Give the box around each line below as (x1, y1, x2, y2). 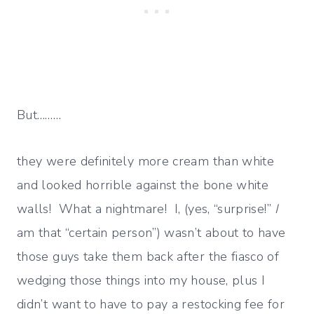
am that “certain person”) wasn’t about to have (17, 224, 286, 242)
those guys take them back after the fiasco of (17, 248, 280, 266)
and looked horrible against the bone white (17, 177, 269, 194)
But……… (17, 107, 62, 124)
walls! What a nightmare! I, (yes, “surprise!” (17, 200, 275, 218)
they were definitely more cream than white (17, 153, 275, 170)
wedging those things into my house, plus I (17, 272, 266, 289)
